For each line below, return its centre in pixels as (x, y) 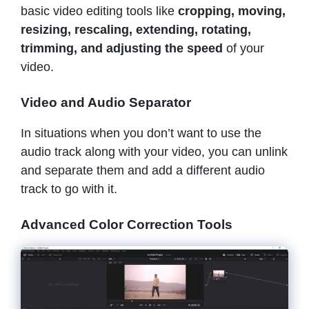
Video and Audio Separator (106, 103)
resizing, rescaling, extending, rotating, (136, 30)
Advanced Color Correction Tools (127, 225)
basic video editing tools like (99, 11)
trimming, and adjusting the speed (123, 49)
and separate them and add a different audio (143, 171)
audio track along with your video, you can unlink (154, 152)
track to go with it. (71, 189)
